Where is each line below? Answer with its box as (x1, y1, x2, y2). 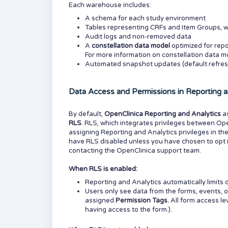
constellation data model (92, 42, 170, 50)
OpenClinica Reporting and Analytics (104, 110, 222, 118)
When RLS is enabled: (69, 165, 137, 173)
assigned (85, 196, 116, 205)
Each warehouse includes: (69, 1, 151, 9)
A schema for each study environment (85, 14, 206, 22)
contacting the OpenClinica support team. (69, 147, 201, 155)
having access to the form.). (85, 206, 172, 214)
